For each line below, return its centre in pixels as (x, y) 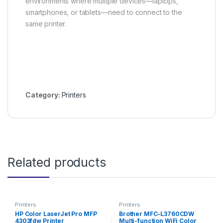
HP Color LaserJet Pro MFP (56, 214)
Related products (57, 163)
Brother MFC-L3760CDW (157, 214)
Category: (44, 95)
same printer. (46, 24)
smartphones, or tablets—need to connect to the (104, 12)
